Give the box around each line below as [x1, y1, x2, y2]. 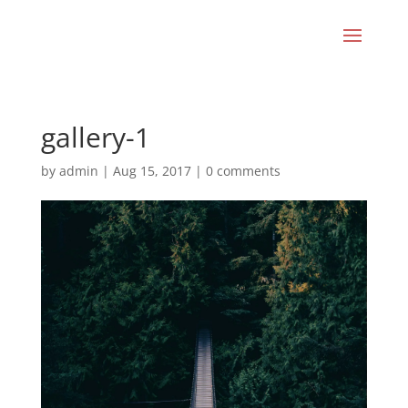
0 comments [205, 162, 280, 179]
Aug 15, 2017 [112, 162, 191, 179]
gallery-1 [40, 118, 150, 156]
